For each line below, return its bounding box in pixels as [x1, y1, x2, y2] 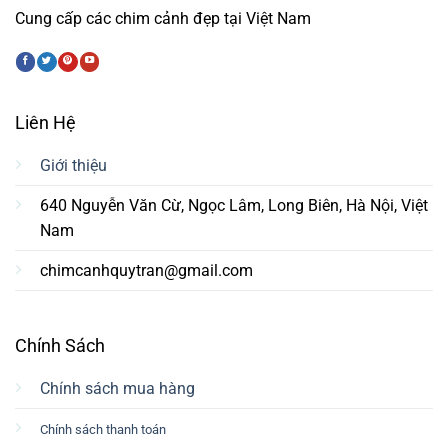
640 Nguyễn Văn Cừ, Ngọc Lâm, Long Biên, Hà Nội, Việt [39, 196, 428, 216]
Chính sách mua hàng [39, 378, 195, 398]
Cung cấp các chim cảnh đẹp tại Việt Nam [15, 8, 311, 28]
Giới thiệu [39, 156, 107, 176]
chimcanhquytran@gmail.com [39, 261, 253, 281]
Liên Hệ [14, 112, 76, 134]
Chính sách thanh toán [39, 421, 166, 437]
